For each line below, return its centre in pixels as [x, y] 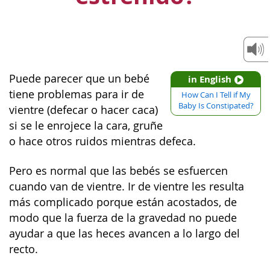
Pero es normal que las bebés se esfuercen [118, 171]
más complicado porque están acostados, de [123, 202]
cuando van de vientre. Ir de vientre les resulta [127, 186]
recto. [24, 249]
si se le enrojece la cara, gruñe [86, 126]
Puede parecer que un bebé [79, 79]
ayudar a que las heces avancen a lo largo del [124, 233]
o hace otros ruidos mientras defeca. [102, 141]
